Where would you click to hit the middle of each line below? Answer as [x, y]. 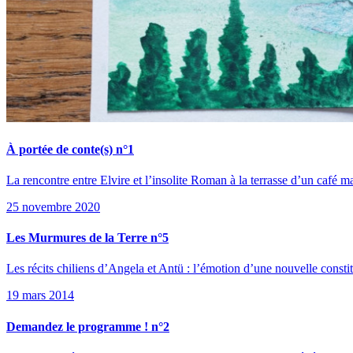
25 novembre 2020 [53, 206]
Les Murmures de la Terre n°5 [87, 238]
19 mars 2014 [40, 295]
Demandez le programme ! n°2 [88, 326]
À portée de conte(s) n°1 [70, 149]
